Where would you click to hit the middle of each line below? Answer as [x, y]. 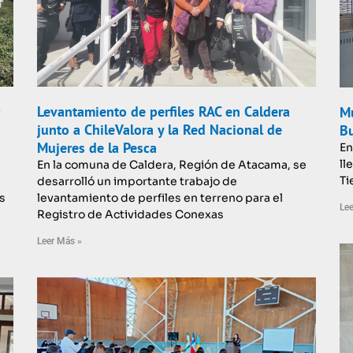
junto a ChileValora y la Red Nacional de [160, 129]
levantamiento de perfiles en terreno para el [160, 197]
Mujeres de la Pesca [97, 147]
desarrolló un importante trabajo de [137, 181]
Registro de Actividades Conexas [131, 214]
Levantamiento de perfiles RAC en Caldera [164, 111]
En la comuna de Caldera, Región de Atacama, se [172, 164]
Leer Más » [60, 241]
